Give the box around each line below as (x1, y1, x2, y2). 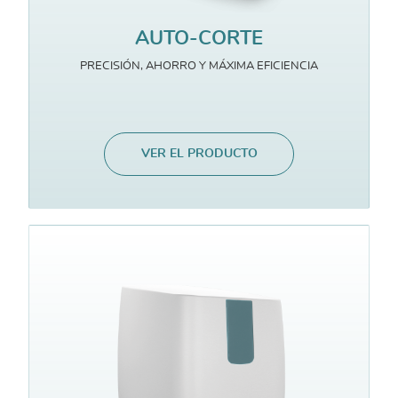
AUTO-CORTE (135, 28, 263, 48)
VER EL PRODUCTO (140, 147, 258, 160)
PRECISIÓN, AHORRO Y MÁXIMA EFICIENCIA (80, 59, 318, 72)
